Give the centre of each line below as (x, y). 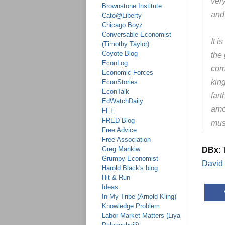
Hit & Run (116, 178)
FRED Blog (118, 120)
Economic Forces (128, 73)
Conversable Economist (137, 34)
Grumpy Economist (130, 158)
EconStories (120, 82)
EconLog (115, 63)
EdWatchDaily (123, 101)
